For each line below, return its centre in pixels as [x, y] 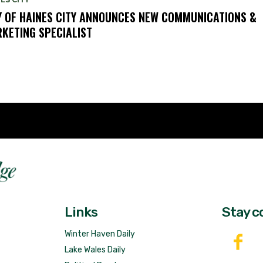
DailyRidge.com [123, 162]
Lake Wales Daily [95, 250]
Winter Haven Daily [100, 234]
